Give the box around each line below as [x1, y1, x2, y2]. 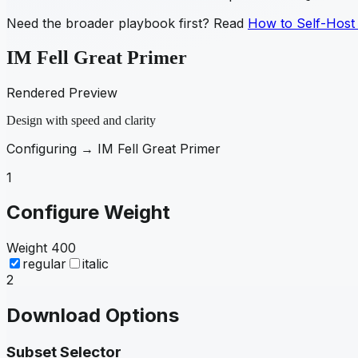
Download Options [6, 304, 179, 328]
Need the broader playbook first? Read [6, 14, 244, 31]
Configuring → [6, 140, 97, 157]
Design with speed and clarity [6, 113, 156, 127]
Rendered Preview [6, 84, 117, 101]
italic [82, 256, 109, 272]
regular [22, 256, 66, 272]
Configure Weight [6, 201, 170, 225]
